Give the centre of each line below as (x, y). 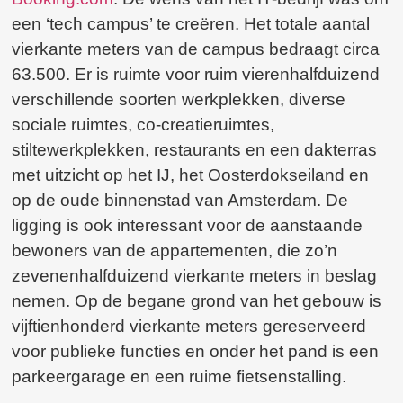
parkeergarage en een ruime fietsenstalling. (179, 377)
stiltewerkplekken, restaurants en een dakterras (195, 150)
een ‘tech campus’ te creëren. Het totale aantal (191, 24)
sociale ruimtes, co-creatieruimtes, (143, 125)
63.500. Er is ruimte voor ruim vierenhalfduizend (196, 75)
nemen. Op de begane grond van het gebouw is (197, 301)
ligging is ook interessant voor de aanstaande (188, 226)
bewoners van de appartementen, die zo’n (175, 251)
